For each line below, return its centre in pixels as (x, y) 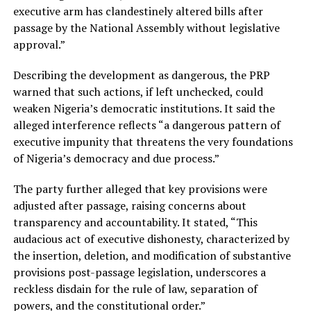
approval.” (39, 45)
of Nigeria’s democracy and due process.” (116, 159)
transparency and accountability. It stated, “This (135, 222)
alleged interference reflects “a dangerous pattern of (146, 125)
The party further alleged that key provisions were (140, 189)
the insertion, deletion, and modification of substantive (152, 256)
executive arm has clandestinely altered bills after (138, 11)
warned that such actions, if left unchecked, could (138, 92)
